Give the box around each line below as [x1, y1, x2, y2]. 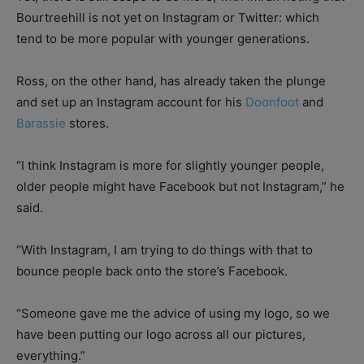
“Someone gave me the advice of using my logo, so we [16, 305, 330, 321]
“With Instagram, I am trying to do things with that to [16, 241, 313, 258]
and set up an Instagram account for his [16, 93, 245, 110]
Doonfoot [245, 93, 299, 110]
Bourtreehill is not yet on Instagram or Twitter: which [16, 9, 319, 25]
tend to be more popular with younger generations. [16, 30, 310, 46]
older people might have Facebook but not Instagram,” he [16, 178, 344, 194]
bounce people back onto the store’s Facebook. [16, 262, 288, 279]
